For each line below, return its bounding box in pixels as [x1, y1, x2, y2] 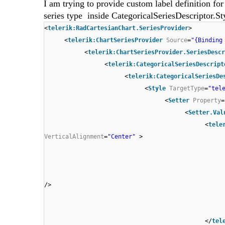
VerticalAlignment [44, 133, 104, 141]
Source [166, 37, 187, 44]
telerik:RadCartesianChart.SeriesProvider [48, 25, 188, 32]
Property [193, 97, 221, 104]
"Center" [107, 133, 136, 141]
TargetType [169, 85, 204, 92]
